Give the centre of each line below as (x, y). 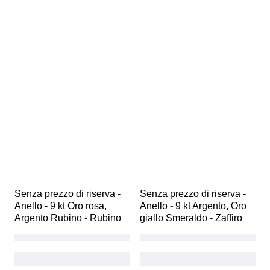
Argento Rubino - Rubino (68, 218)
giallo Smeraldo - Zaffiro (191, 218)
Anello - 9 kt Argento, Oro (194, 206)
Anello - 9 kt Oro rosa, (62, 206)
